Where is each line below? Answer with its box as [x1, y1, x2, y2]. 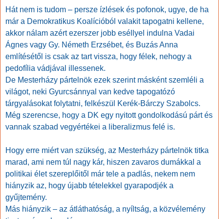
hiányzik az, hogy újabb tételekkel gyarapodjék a [5, 181, 174, 190]
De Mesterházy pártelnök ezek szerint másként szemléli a [5, 76, 204, 85]
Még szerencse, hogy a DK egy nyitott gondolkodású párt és [5, 111, 213, 120]
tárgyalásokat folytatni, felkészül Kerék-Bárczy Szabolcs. [5, 99, 200, 108]
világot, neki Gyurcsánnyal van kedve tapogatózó [5, 88, 175, 96]
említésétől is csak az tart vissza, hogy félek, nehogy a [5, 52, 192, 61]
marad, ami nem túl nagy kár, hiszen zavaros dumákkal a [5, 158, 201, 167]
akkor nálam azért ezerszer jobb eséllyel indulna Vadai [5, 29, 195, 38]
